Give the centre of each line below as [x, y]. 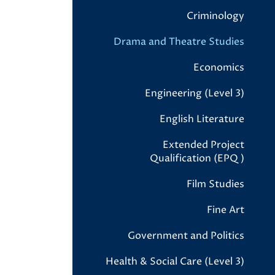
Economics [219, 68]
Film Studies [215, 184]
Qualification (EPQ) [197, 158]
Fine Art [226, 210]
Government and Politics [186, 236]
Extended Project [203, 145]
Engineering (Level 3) [195, 93]
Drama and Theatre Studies [179, 42]
